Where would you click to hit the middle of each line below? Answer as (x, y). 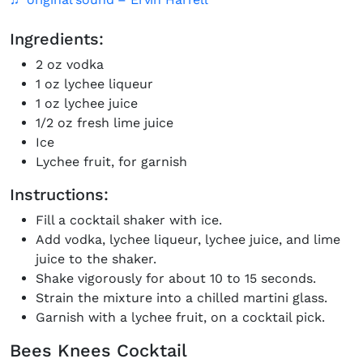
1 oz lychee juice (87, 103)
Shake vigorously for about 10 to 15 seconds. (176, 278)
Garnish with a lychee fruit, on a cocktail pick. (180, 317)
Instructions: (59, 194)
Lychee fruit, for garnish (111, 162)
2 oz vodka (70, 64)
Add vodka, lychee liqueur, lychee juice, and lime (188, 239)
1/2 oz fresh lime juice (105, 123)
